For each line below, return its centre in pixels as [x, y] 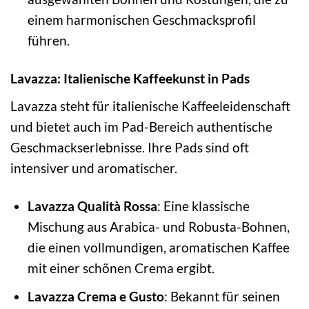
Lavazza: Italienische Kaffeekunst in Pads [130, 79]
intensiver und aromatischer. [94, 168]
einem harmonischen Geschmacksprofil [141, 20]
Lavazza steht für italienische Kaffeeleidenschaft [150, 106]
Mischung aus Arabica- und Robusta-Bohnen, [158, 226]
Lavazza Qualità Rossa [92, 206]
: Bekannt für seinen [222, 297]
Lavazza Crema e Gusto [96, 297]
